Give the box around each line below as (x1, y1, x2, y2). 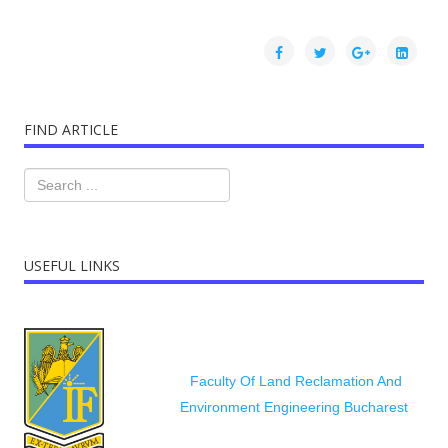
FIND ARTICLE (24, 120, 118, 140)
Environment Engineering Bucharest (180, 399, 408, 416)
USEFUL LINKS (24, 256, 120, 276)
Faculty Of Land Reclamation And (190, 373, 402, 390)
